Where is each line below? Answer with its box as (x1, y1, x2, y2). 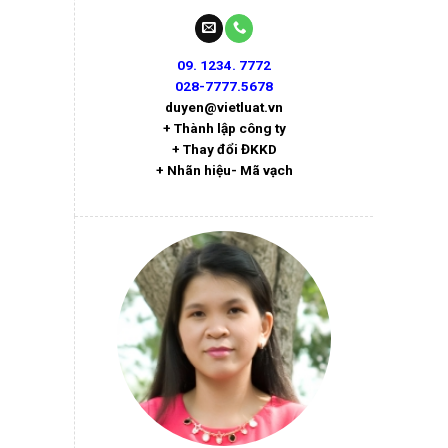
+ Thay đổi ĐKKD (171, 141, 277, 158)
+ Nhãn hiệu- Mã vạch (155, 162, 293, 179)
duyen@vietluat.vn (165, 99, 283, 116)
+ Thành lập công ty (162, 120, 286, 137)
